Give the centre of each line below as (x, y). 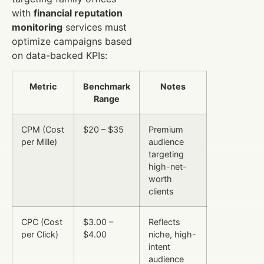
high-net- (168, 167)
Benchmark (107, 87)
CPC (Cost (42, 222)
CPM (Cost (43, 130)
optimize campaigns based (72, 41)
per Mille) (39, 142)
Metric (43, 87)
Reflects (164, 222)
